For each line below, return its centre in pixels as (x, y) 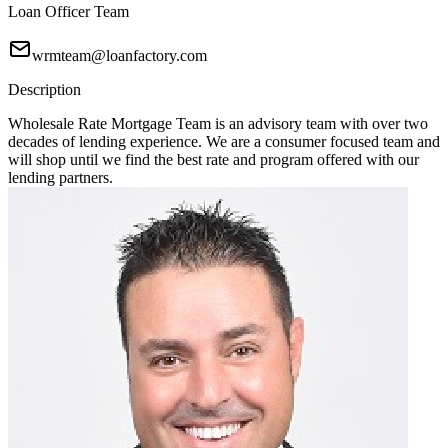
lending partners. (60, 178)
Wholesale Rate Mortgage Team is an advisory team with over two (218, 124)
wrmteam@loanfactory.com (119, 56)
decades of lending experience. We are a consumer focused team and (224, 142)
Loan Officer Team (68, 12)
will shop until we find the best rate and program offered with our (213, 160)
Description (44, 90)
